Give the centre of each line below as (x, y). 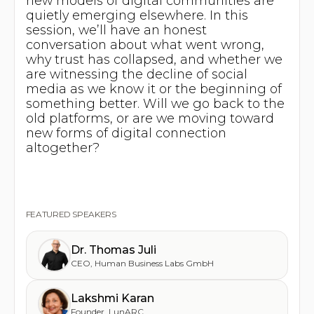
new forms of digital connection (126, 132)
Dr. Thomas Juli (114, 250)
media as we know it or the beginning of (153, 88)
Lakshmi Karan (113, 299)
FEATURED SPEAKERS (71, 214)
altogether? (62, 147)
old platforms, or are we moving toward (150, 118)
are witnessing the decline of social (136, 74)
